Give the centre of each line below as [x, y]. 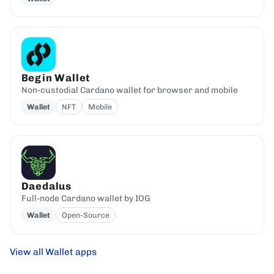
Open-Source [85, 215]
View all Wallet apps [53, 252]
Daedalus [46, 186]
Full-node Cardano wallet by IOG [86, 199]
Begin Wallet [56, 77]
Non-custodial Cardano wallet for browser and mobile [129, 90]
